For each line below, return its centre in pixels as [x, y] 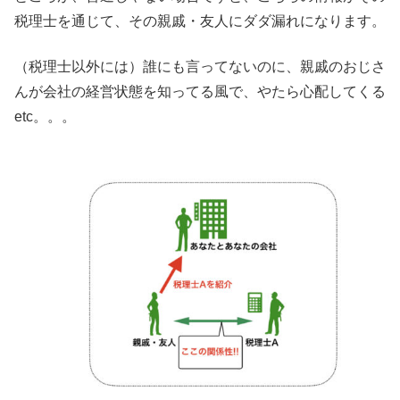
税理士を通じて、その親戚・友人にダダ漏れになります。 [200, 21]
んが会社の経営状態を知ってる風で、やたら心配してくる [200, 91]
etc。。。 [45, 116]
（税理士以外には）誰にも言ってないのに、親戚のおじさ [200, 66]
